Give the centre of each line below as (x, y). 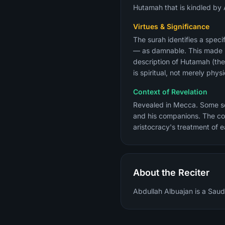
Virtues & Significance (171, 26)
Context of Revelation (170, 92)
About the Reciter (171, 173)
